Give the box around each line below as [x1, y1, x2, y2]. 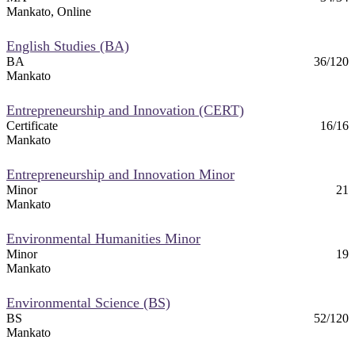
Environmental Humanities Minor [6, 230, 200, 246]
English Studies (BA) [6, 37, 129, 54]
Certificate [6, 118, 58, 132]
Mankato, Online [6, 4, 91, 18]
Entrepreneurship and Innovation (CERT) [6, 101, 244, 118]
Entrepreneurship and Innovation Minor [6, 166, 235, 182]
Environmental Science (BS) [6, 294, 170, 311]
